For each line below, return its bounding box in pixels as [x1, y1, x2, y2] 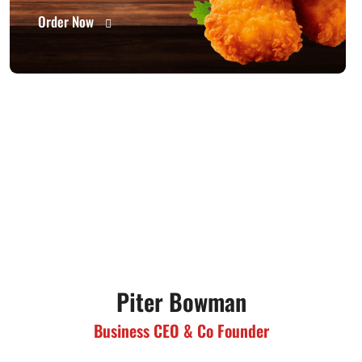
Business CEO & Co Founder [93, 318, 269, 343]
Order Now [38, 11, 97, 32]
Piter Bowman [116, 284, 246, 318]
